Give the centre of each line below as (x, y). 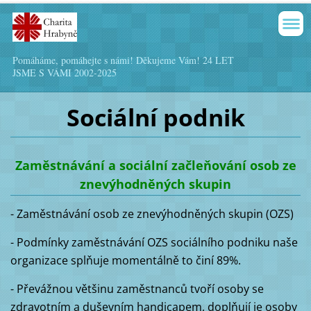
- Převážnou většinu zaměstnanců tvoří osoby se (137, 288)
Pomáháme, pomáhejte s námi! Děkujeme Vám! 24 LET (123, 60)
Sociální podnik (155, 117)
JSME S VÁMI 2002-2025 (65, 73)
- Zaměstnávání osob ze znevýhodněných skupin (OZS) (152, 213)
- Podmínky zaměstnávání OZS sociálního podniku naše (154, 242)
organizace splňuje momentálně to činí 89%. (125, 260)
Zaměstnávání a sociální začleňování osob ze (155, 165)
